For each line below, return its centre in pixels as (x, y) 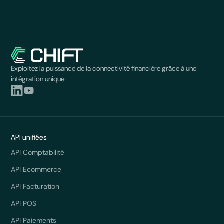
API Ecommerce (36, 169)
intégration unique (38, 79)
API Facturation (35, 186)
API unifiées (29, 138)
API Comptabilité (38, 152)
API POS (24, 203)
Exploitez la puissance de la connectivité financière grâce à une (104, 69)
